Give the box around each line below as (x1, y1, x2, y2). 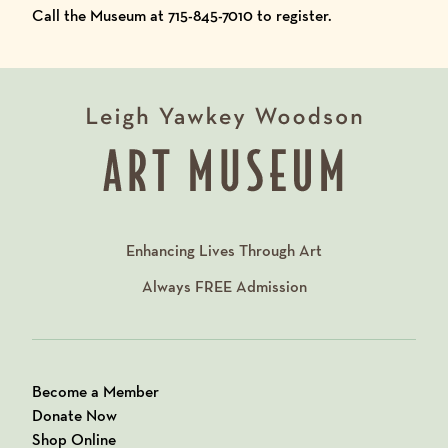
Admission (231, 276, 307, 297)
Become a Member (32, 381, 159, 402)
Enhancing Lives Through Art (126, 240, 322, 261)
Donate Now (32, 405, 117, 426)
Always (141, 276, 195, 297)
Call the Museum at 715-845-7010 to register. (32, 5, 332, 26)
